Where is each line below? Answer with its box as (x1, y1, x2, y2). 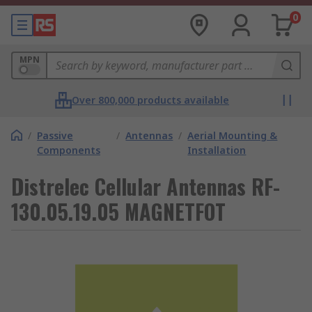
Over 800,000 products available (72, 93, 229, 107)
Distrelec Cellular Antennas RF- (11, 171, 280, 202)
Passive (37, 129, 73, 142)
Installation (187, 143, 247, 157)
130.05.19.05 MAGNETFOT (11, 196, 226, 227)
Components (37, 143, 100, 157)
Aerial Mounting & (187, 129, 278, 142)
